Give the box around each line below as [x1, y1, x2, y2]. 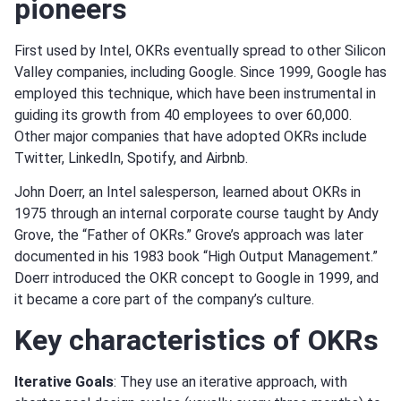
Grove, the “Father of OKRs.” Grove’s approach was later [14, 226, 363, 244]
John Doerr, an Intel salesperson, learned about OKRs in [14, 183, 361, 201]
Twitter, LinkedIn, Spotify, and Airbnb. [14, 149, 248, 166]
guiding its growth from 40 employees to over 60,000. [14, 106, 352, 124]
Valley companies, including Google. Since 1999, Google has [14, 63, 387, 81]
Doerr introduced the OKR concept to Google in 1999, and [14, 269, 379, 287]
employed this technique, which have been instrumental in [14, 84, 376, 102]
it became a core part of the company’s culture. [14, 291, 314, 309]
